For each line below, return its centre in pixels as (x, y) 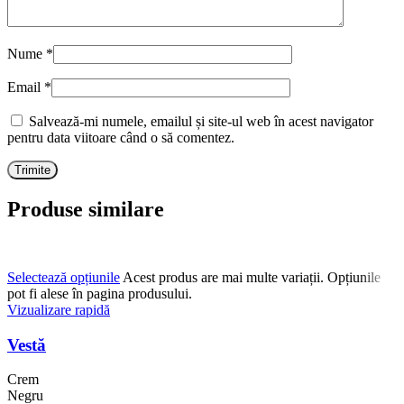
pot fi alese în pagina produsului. (100, 294)
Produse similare (86, 210)
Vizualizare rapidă (59, 310)
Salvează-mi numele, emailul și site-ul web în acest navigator (201, 122)
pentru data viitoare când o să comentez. (121, 138)
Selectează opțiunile (64, 278)
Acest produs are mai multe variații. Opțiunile (252, 278)
